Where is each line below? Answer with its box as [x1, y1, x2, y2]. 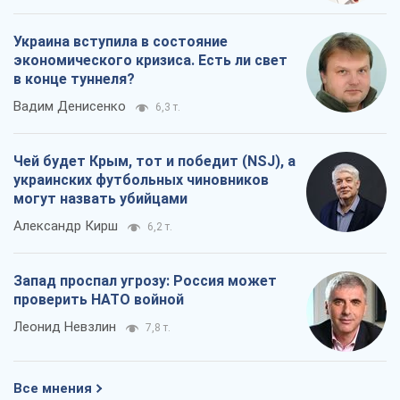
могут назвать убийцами [13, 190, 187, 208]
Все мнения [13, 380, 92, 397]
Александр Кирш [13, 218, 118, 235]
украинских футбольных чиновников [13, 171, 269, 189]
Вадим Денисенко [13, 98, 126, 115]
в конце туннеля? [13, 71, 135, 88]
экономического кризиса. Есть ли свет [13, 52, 287, 70]
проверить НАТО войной [13, 291, 184, 309]
